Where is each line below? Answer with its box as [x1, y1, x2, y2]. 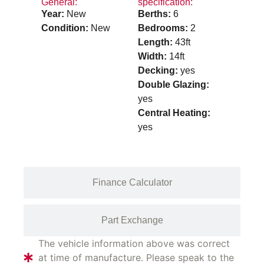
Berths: [138, 9, 173, 19]
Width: [138, 51, 169, 62]
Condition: [41, 23, 91, 34]
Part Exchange [101, 214, 163, 225]
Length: [138, 37, 175, 48]
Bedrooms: [138, 23, 190, 34]
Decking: [138, 65, 180, 76]
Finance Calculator [92, 177, 172, 187]
